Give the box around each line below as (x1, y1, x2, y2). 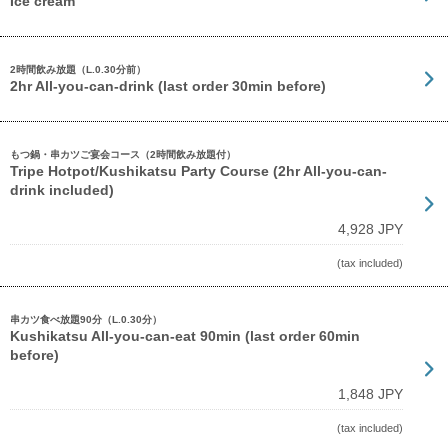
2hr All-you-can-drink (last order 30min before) (10, 78, 326, 94)
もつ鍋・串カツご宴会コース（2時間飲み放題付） (10, 149, 236, 160)
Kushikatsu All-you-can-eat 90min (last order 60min (10, 328, 360, 344)
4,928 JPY (338, 221, 404, 237)
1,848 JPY (338, 386, 404, 402)
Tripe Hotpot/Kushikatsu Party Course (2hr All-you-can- (10, 163, 387, 179)
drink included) (10, 182, 114, 198)
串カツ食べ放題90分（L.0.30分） (10, 314, 162, 325)
